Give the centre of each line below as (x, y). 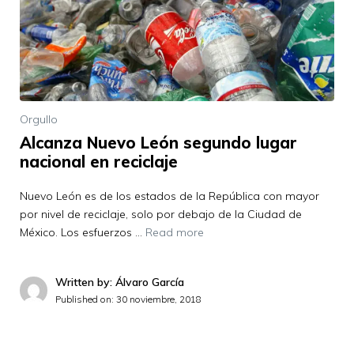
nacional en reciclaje (99, 162)
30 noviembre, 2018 (159, 299)
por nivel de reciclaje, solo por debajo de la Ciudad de (161, 215)
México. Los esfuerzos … (83, 233)
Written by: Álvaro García (120, 282)
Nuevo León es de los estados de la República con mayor (169, 196)
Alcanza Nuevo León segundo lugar (158, 143)
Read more (175, 233)
